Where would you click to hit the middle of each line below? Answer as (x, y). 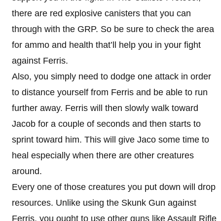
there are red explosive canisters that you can (101, 13)
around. (27, 171)
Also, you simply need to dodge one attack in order (111, 76)
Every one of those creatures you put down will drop (114, 187)
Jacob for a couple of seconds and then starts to (106, 124)
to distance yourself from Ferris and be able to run (110, 92)
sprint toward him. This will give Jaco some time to (110, 139)
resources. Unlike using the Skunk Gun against (104, 203)
